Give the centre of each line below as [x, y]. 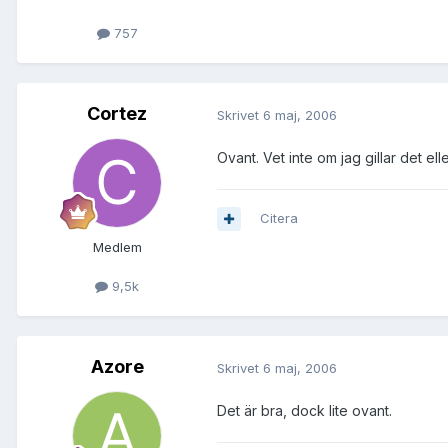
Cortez [117, 114]
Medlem [117, 247]
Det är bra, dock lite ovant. [304, 411]
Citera [279, 218]
